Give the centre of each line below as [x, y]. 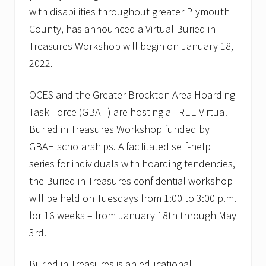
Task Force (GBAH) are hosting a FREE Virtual [128, 112]
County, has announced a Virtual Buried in [122, 29]
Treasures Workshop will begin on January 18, [131, 46]
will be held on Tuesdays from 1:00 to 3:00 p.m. [133, 198]
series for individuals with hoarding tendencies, [132, 164]
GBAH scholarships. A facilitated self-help [120, 147]
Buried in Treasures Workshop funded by [119, 129]
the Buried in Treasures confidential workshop [131, 181]
